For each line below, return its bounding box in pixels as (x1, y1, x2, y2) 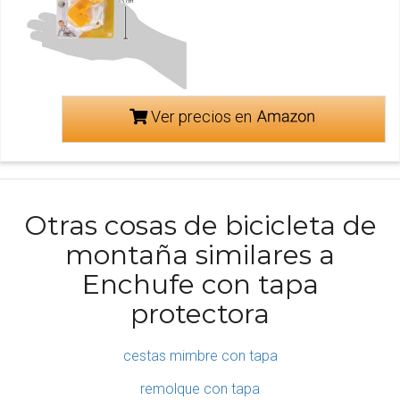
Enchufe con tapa (81, 268, 319, 302)
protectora (130, 297, 270, 331)
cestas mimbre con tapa (122, 347, 278, 365)
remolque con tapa (140, 380, 260, 398)
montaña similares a (65, 238, 335, 272)
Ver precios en (146, 107, 255, 127)
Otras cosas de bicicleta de (23, 209, 377, 243)
